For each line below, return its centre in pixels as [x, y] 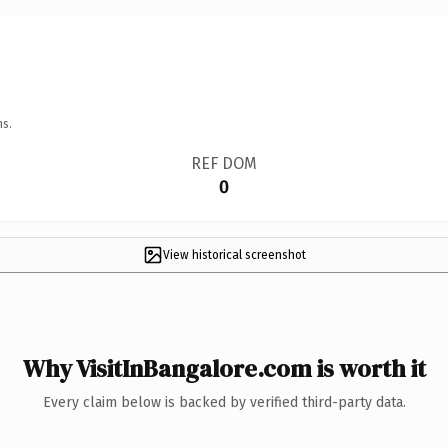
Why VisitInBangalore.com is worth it [224, 368]
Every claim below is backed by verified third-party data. [224, 402]
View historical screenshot [234, 254]
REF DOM [223, 163]
